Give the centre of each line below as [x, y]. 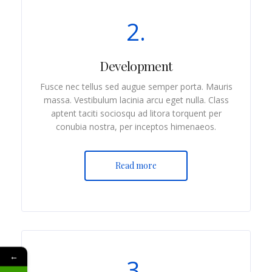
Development [136, 65]
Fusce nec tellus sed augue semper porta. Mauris [136, 86]
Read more [136, 165]
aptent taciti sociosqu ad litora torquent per [136, 113]
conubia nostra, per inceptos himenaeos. [136, 126]
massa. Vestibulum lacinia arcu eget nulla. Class [136, 100]
